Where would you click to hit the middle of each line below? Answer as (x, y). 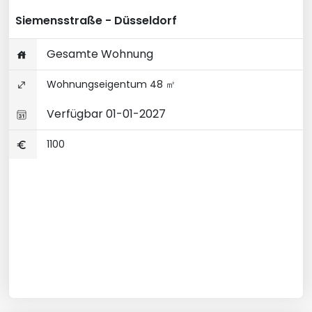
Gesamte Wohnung (99, 54)
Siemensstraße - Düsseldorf (96, 21)
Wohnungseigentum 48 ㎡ (110, 84)
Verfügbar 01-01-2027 (105, 114)
